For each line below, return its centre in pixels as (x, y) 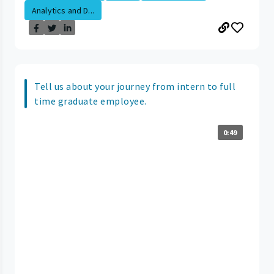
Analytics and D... (63, 11)
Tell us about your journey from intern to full (135, 87)
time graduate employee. (91, 101)
